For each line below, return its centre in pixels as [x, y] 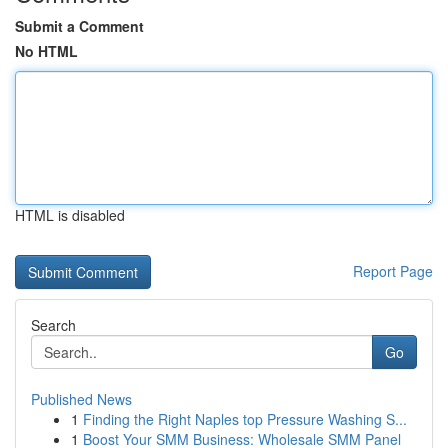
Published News [81, 399]
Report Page [393, 271]
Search [53, 325]
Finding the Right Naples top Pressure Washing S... [245, 419]
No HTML [46, 51]
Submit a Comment [79, 26]
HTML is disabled [70, 215]
